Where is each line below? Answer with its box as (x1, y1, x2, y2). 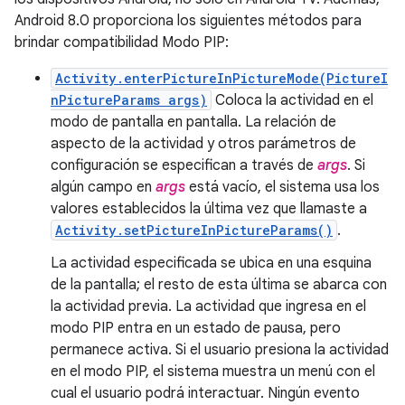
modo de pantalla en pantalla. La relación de (51, 113, 336, 131)
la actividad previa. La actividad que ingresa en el (51, 297, 366, 316)
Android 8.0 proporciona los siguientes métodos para (14, 12, 362, 30)
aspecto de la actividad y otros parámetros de (51, 135, 356, 153)
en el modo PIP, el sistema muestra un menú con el (51, 363, 375, 381)
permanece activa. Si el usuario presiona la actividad (51, 341, 389, 359)
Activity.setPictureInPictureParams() (55, 221, 333, 239)
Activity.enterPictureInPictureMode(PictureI (55, 70, 388, 87)
